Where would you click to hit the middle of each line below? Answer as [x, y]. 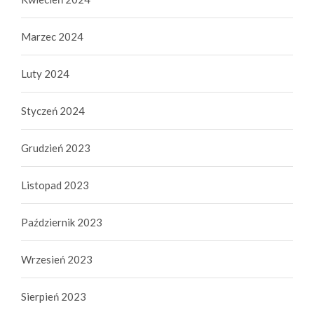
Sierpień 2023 [54, 297]
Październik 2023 [62, 223]
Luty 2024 [45, 74]
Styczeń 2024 [53, 111]
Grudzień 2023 [56, 148]
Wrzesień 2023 [57, 260]
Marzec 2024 [52, 37]
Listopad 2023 [55, 185]
